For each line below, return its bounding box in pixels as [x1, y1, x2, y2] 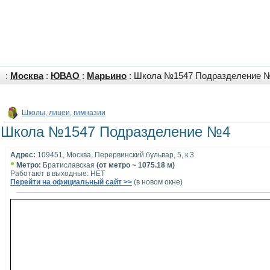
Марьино [87, 71, 127, 81]
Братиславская [41, 161, 96, 169]
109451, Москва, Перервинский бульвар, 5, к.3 [36, 151, 194, 159]
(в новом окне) [132, 178, 183, 186]
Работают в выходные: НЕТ [10, 169, 105, 178]
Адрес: [10, 151, 36, 159]
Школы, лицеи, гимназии [22, 108, 105, 117]
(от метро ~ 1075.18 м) [96, 161, 175, 169]
